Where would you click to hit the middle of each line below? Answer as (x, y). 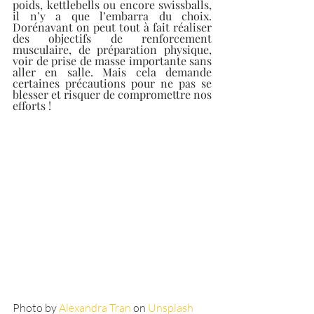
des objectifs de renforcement (112, 38)
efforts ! (32, 105)
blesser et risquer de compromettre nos (112, 94)
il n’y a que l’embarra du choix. (112, 16)
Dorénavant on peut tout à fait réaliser (112, 27)
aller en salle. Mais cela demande (112, 72)
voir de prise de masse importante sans (112, 61)
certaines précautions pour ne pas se (112, 83)
